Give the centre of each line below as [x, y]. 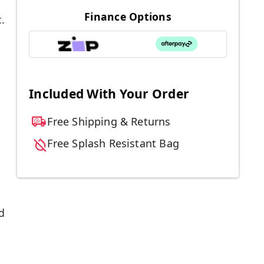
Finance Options [128, 16]
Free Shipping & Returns [109, 122]
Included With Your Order [109, 94]
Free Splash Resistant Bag [113, 143]
